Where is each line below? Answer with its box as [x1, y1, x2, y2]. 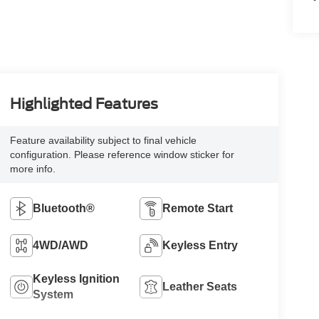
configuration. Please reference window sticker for [9, 149, 234, 161]
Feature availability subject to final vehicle [9, 135, 197, 147]
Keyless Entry [162, 239, 239, 252]
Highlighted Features [9, 95, 158, 113]
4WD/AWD [32, 239, 88, 252]
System [32, 288, 73, 301]
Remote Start [162, 202, 234, 215]
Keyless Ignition [32, 273, 120, 286]
